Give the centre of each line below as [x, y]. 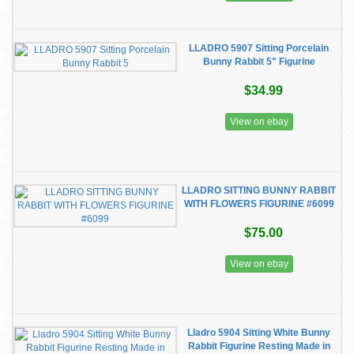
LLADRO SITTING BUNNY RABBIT [259, 190]
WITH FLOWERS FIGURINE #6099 [259, 204]
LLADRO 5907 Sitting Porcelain [259, 48]
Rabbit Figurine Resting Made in [259, 346]
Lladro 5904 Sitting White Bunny [259, 333]
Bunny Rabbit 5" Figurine [259, 62]
